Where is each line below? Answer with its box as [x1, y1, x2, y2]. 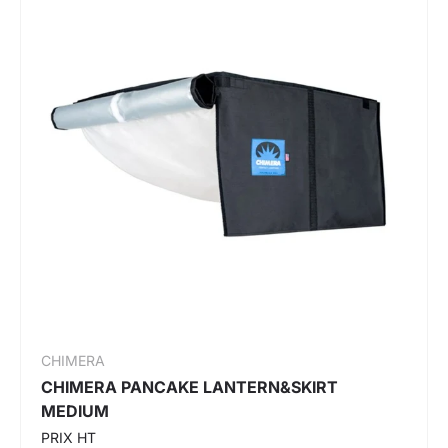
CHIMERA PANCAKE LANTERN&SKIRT [41, 376, 338, 397]
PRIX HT [41, 428, 96, 446]
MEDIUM [41, 400, 109, 421]
